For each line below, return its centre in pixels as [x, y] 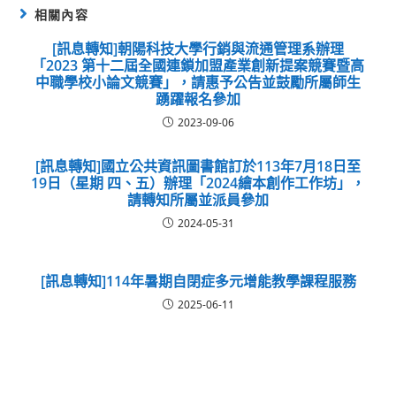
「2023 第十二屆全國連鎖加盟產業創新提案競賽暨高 [198, 65]
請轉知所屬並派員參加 [198, 200]
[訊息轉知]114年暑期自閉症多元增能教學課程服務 [198, 281]
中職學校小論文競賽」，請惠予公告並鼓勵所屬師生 [198, 82]
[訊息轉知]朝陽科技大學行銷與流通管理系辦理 [198, 49]
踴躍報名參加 [198, 99]
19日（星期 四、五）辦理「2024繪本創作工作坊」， [198, 183]
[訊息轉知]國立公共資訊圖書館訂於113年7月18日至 [198, 166]
